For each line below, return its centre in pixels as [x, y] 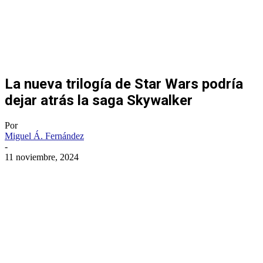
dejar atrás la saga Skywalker [99, 100]
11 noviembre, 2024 [42, 157]
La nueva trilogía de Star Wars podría [124, 84]
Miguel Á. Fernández [44, 136]
